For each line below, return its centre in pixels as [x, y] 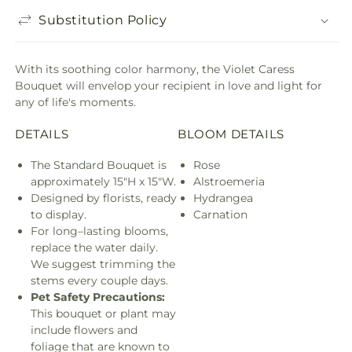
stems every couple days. [99, 281]
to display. [59, 215]
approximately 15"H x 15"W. [103, 182]
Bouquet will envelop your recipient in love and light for [169, 86]
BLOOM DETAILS [231, 134]
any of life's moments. [75, 103]
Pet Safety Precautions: [98, 297]
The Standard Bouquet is [99, 165]
